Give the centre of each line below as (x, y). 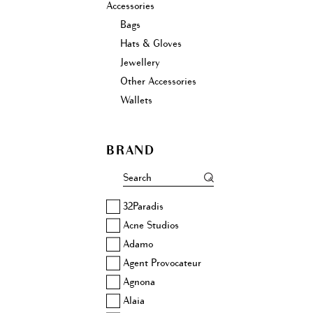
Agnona (139, 282)
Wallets (136, 100)
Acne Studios (151, 226)
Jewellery (140, 62)
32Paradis (143, 207)
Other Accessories (158, 81)
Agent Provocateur (162, 263)
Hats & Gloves (151, 43)
